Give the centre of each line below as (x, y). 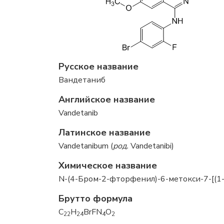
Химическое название (108, 165)
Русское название (98, 66)
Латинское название (104, 132)
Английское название (107, 99)
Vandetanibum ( (86, 146)
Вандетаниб (82, 80)
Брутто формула (95, 198)
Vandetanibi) (151, 146)
